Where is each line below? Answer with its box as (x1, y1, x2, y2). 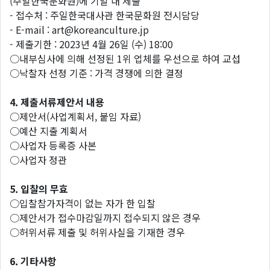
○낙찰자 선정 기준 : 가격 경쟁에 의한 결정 (10, 66, 183, 80)
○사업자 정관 (10, 152, 67, 167)
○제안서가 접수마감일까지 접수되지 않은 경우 (10, 210, 206, 225)
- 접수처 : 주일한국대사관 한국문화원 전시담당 (10, 8, 199, 22)
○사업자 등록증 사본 (10, 138, 96, 152)
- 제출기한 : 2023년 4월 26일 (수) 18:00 (10, 37, 173, 51)
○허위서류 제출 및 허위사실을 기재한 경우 (10, 225, 185, 239)
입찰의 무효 (20, 181, 68, 196)
